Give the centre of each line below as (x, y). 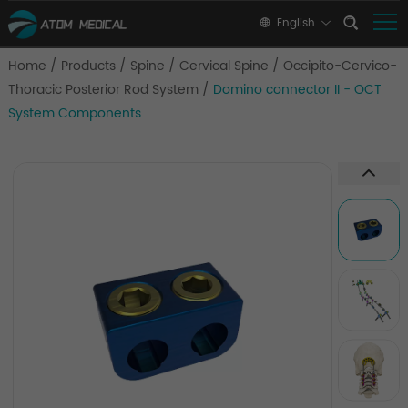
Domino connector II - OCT (297, 90)
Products (88, 66)
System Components (74, 113)
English (296, 23)
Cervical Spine (224, 66)
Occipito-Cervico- (340, 66)
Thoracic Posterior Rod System (103, 90)
